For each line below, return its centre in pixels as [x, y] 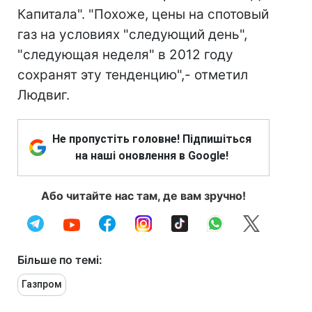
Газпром [42, 284]
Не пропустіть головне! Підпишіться [152, 139]
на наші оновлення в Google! [152, 156]
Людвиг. [44, 95]
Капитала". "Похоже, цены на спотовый [143, 14]
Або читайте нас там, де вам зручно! [143, 196]
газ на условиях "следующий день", [132, 34]
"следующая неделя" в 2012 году [125, 55]
